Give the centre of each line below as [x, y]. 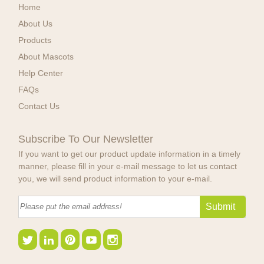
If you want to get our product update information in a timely [130, 154]
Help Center [41, 73]
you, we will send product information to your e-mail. [115, 178]
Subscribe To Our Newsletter [86, 139]
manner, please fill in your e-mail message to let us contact [128, 166]
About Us [36, 24]
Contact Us [39, 106]
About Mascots [46, 57]
